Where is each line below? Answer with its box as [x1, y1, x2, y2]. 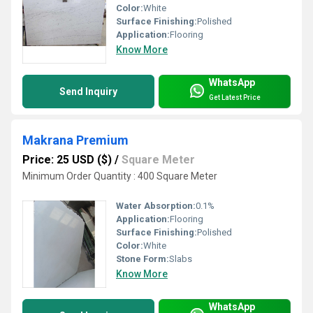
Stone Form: [116, 254, 169, 265]
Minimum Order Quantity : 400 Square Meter [22, 170, 217, 182]
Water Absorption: [116, 201, 196, 212]
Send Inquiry [59, 86, 117, 98]
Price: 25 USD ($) [22, 153, 112, 167]
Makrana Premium [22, 133, 129, 148]
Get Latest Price [209, 93, 261, 101]
